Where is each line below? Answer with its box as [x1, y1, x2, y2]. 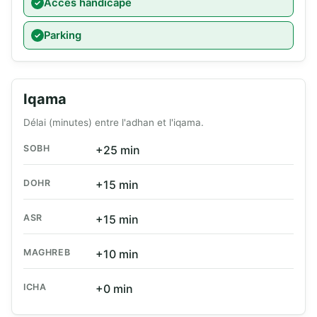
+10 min [96, 247, 139, 262]
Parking [44, 29, 81, 42]
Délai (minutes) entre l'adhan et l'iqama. [23, 117, 204, 129]
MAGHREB [23, 247, 71, 258]
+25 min [96, 143, 140, 158]
